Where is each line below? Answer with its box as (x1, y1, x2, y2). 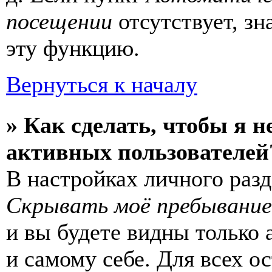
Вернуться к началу (6, 72, 197, 97)
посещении (6, 8, 112, 34)
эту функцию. (6, 35, 140, 61)
